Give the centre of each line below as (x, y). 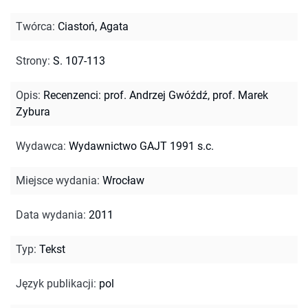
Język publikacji (55, 283)
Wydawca (40, 146)
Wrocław (123, 180)
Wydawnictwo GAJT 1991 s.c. (141, 146)
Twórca (34, 26)
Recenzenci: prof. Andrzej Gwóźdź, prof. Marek (156, 95)
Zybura (33, 111)
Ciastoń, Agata (93, 26)
